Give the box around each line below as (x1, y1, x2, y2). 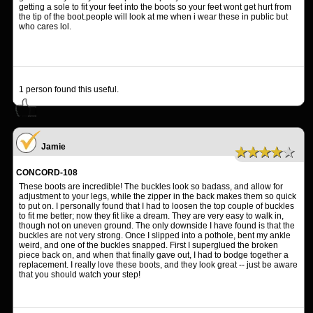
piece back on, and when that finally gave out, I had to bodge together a (19, 250, 289, 261)
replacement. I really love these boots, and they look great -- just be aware (19, 260, 298, 270)
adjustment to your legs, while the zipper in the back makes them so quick (19, 191, 296, 202)
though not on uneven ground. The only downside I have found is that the (19, 221, 295, 231)
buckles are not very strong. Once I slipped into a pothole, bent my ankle (19, 231, 291, 241)
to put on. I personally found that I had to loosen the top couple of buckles (19, 201, 294, 212)
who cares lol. (19, 22, 71, 32)
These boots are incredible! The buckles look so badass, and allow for (19, 182, 283, 192)
